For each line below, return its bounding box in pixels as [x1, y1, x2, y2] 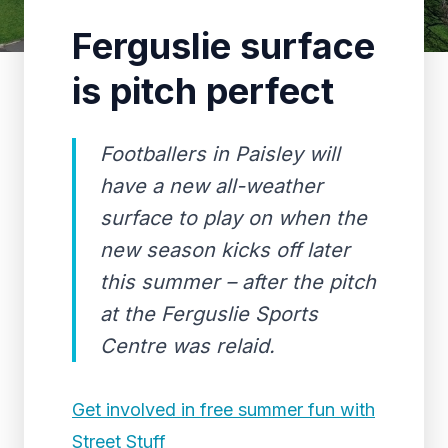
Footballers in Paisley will [100, 142, 340, 166]
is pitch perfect [72, 69, 334, 113]
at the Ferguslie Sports [100, 302, 318, 326]
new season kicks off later [100, 238, 350, 262]
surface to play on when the [100, 206, 367, 230]
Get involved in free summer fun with [72, 399, 375, 420]
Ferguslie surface [72, 24, 375, 68]
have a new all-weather [100, 174, 323, 198]
